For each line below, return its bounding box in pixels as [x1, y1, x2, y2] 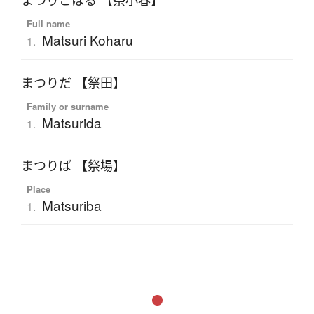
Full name [26, 17, 70, 31]
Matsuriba [41, 196, 102, 215]
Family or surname [26, 100, 109, 114]
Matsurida [41, 113, 102, 132]
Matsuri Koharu [41, 30, 133, 50]
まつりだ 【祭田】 [21, 74, 125, 92]
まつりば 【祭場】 [21, 157, 125, 175]
